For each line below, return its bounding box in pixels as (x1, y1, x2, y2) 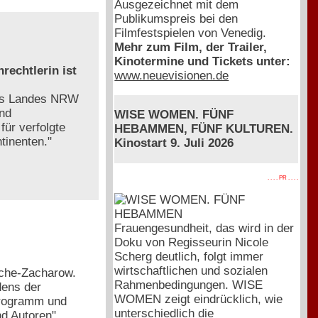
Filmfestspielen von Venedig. (114, 26, 267, 40)
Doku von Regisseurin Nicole (114, 235, 269, 249)
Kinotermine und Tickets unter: (114, 54, 291, 68)
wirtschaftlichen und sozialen (114, 263, 268, 278)
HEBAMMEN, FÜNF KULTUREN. (114, 121, 294, 136)
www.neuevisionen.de (114, 68, 229, 82)
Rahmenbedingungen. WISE (114, 278, 263, 292)
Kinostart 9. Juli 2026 (114, 136, 234, 150)
